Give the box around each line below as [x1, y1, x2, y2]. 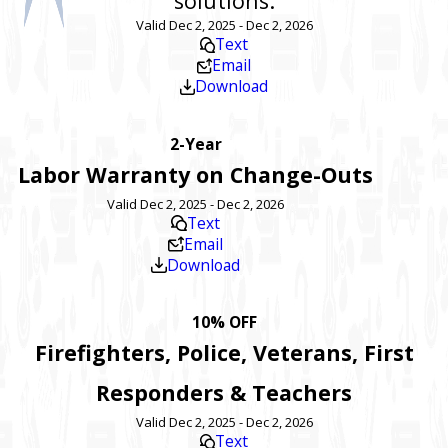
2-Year [169, 132, 222, 155]
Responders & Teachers [96, 378, 352, 408]
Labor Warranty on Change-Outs [18, 159, 374, 189]
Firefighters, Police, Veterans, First [34, 338, 414, 368]
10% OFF [191, 311, 257, 334]
